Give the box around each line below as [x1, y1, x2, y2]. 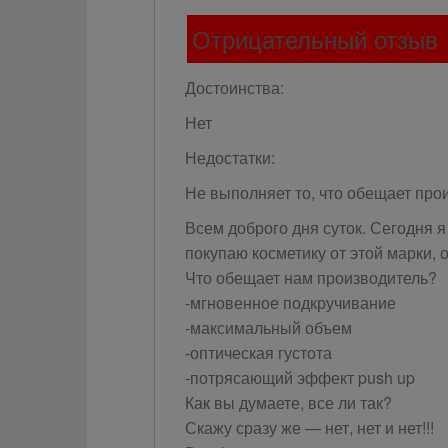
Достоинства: [184, 76, 284, 99]
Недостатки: [184, 146, 275, 169]
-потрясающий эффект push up [184, 366, 415, 389]
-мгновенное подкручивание [184, 291, 396, 314]
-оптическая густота [184, 341, 332, 364]
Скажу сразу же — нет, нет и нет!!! [184, 416, 434, 439]
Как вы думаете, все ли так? [184, 391, 392, 414]
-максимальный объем [184, 316, 352, 339]
